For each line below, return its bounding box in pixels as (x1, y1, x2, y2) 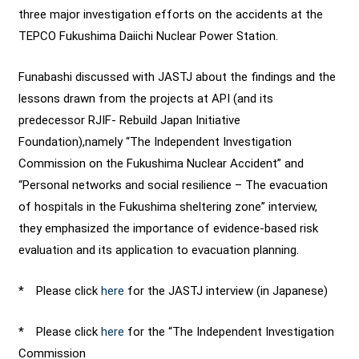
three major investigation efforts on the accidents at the (18, 6, 324, 22)
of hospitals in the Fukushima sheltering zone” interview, (18, 199, 318, 214)
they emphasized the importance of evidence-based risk (18, 220, 319, 236)
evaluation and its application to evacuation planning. (18, 242, 300, 257)
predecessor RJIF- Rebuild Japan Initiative (18, 112, 241, 127)
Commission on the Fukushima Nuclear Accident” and (18, 155, 305, 171)
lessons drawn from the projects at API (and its (18, 91, 274, 106)
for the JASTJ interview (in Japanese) (124, 283, 329, 298)
